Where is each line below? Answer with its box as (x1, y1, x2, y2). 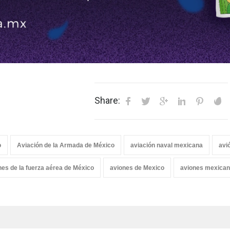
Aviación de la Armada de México (17, 142, 114, 149)
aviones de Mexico (110, 164, 164, 171)
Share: (94, 95, 120, 106)
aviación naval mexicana (130, 142, 203, 149)
